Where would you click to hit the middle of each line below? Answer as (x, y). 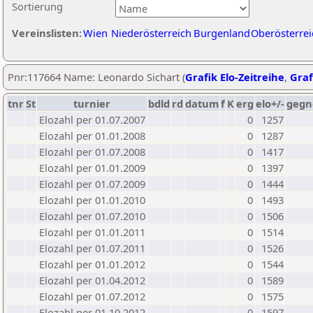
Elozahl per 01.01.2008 (92, 136)
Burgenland (222, 33)
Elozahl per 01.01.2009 (92, 168)
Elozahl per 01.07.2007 (92, 119)
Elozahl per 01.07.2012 (92, 296)
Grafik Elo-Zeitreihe (235, 77)
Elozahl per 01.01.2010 (92, 200)
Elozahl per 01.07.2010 (92, 216)
